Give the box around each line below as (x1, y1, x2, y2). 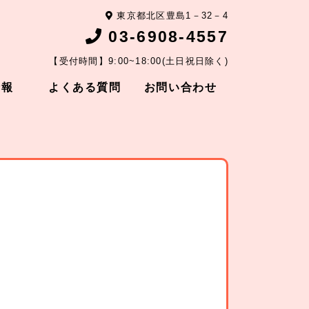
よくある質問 (48, 81, 121, 93)
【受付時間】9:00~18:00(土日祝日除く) (49, 56, 228, 66)
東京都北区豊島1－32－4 (113, 10, 228, 21)
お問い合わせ (143, 81, 217, 93)
